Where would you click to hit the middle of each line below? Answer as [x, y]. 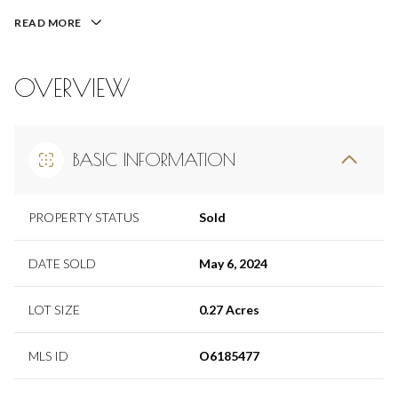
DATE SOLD [62, 263]
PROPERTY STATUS [84, 217]
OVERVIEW [72, 87]
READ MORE [48, 23]
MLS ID [48, 355]
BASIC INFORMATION [154, 159]
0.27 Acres [229, 309]
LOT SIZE [54, 309]
